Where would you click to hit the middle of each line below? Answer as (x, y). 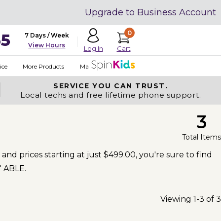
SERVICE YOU (84, 86)
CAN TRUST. (141, 86)
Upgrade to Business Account (150, 12)
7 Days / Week (47, 35)
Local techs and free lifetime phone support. (111, 95)
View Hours (47, 45)
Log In (93, 48)
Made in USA (98, 66)
